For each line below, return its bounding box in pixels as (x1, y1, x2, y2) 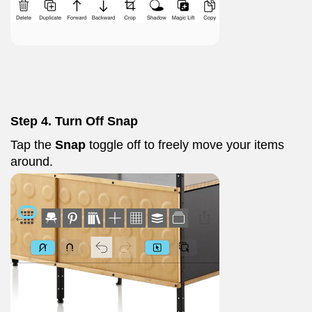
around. (10, 155, 53, 169)
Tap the (10, 138, 55, 152)
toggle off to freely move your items (86, 138, 284, 152)
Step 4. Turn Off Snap (10, 114, 138, 128)
